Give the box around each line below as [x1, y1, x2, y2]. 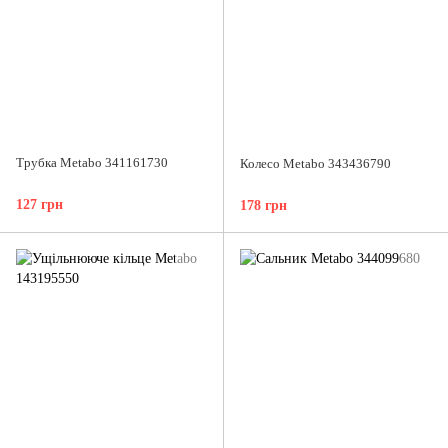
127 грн [16, 197, 63, 213]
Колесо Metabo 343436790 [240, 156, 391, 172]
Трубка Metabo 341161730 [16, 155, 168, 171]
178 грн [240, 198, 287, 214]
